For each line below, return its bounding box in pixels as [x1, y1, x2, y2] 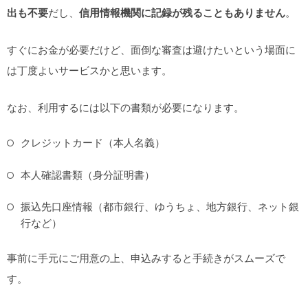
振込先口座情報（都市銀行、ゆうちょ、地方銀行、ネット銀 [21, 200, 299, 214]
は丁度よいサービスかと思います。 [7, 64, 172, 78]
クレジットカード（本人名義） [21, 136, 165, 150]
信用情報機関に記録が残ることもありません [79, 6, 285, 20]
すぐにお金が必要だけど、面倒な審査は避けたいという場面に [7, 43, 296, 57]
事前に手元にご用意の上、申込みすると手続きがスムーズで [7, 252, 285, 265]
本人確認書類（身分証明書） [21, 168, 155, 181]
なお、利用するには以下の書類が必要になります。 [7, 101, 244, 115]
